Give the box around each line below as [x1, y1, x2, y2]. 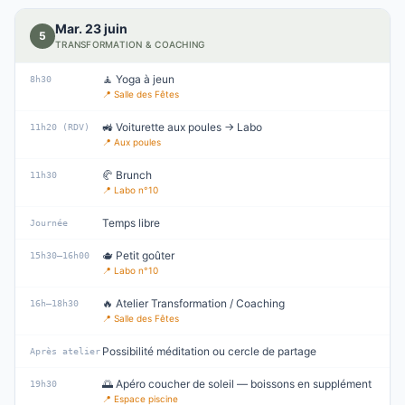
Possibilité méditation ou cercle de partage [102, 344, 316, 358]
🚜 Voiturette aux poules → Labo [102, 120, 262, 134]
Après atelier [30, 346, 100, 356]
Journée [30, 218, 68, 228]
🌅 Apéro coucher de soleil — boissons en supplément [102, 377, 372, 391]
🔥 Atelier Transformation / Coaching [102, 297, 285, 310]
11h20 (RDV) [30, 122, 89, 132]
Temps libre [102, 216, 160, 230]
